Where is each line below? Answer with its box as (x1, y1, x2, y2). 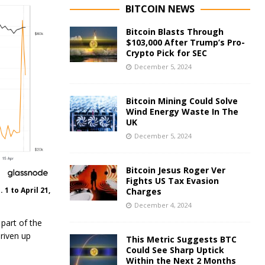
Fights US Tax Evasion (125, 175, 219, 186)
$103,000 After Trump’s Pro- (125, 37, 245, 48)
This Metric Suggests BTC (125, 234, 237, 245)
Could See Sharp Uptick (125, 244, 224, 256)
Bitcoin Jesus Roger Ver (125, 164, 225, 176)
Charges (125, 186, 161, 197)
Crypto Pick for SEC (125, 47, 207, 59)
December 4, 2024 (134, 201, 192, 209)
